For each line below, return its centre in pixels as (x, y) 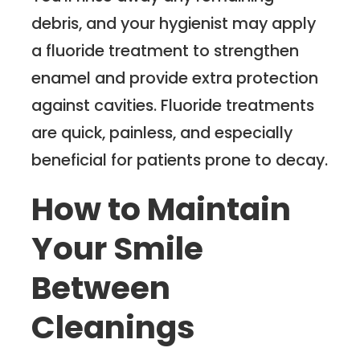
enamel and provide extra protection (175, 78)
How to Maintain (162, 209)
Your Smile (118, 248)
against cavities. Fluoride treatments (173, 106)
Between (101, 288)
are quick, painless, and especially (162, 133)
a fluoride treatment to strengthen (166, 51)
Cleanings (114, 327)
